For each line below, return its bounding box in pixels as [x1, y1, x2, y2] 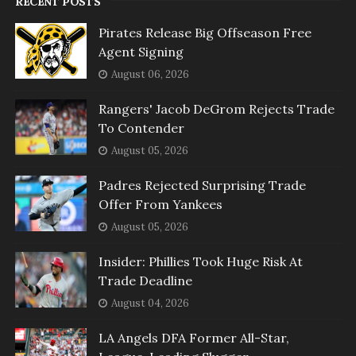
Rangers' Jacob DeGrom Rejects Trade [98, 101, 335, 118]
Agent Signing [98, 44, 184, 60]
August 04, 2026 [110, 296, 189, 311]
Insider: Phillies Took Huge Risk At [98, 253, 303, 270]
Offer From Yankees [98, 196, 222, 213]
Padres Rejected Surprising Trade [98, 177, 306, 194]
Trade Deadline [98, 273, 192, 289]
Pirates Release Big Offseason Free [98, 25, 311, 41]
